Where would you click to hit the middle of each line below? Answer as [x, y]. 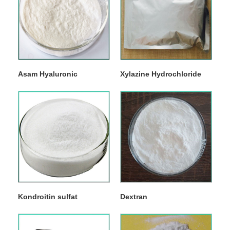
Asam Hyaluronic [47, 74]
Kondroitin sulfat [47, 197]
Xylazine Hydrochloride [160, 74]
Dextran [133, 197]
